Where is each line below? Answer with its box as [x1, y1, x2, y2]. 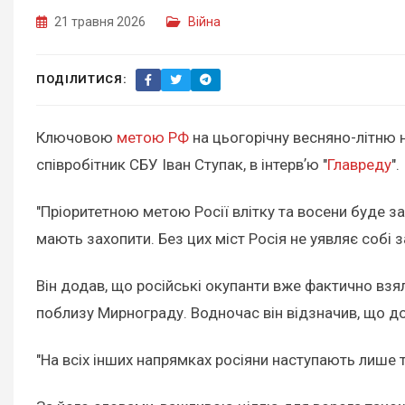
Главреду [327, 155, 391, 174]
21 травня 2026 [52, 14, 148, 29]
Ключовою [36, 127, 117, 146]
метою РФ [117, 127, 189, 146]
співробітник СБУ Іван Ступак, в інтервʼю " [36, 155, 327, 174]
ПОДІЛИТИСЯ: [36, 72, 127, 87]
